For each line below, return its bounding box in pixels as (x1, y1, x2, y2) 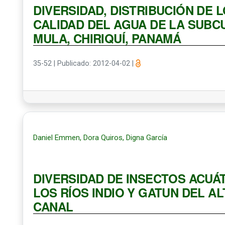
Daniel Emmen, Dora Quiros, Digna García (33, 133, 168, 142)
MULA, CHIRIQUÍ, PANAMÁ (33, 30, 181, 47)
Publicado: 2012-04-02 (57, 59, 133, 68)
